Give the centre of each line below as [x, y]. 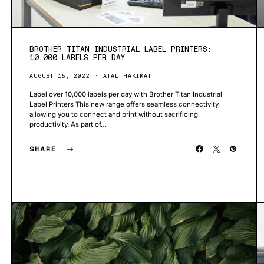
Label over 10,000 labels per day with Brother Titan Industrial [126, 94]
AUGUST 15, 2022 [60, 75]
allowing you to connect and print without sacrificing [114, 114]
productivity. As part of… [68, 124]
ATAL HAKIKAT [127, 75]
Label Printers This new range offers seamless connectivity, [125, 104]
